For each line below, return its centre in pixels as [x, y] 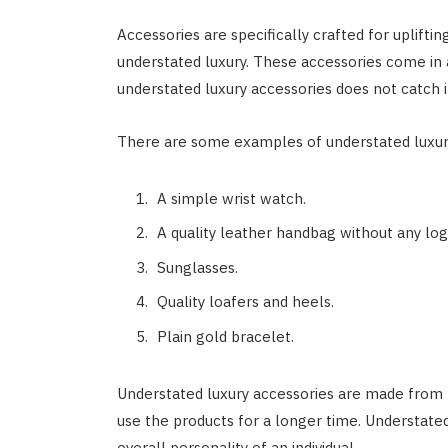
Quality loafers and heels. [245, 302]
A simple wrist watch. [231, 198]
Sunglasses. [197, 267]
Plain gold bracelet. [225, 336]
